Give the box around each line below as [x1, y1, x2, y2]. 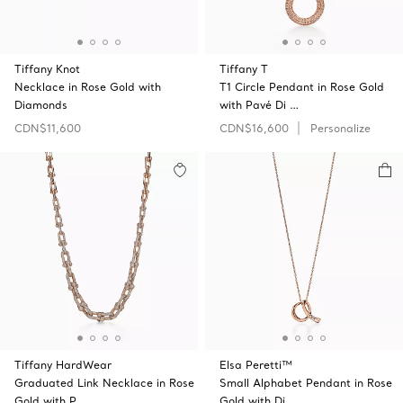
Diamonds [14, 98, 67, 112]
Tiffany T [219, 62, 268, 76]
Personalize [310, 121, 371, 135]
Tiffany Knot [14, 62, 80, 76]
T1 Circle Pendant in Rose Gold [219, 80, 384, 94]
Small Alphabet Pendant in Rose [219, 376, 392, 390]
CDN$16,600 [219, 121, 289, 135]
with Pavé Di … [219, 98, 299, 112]
